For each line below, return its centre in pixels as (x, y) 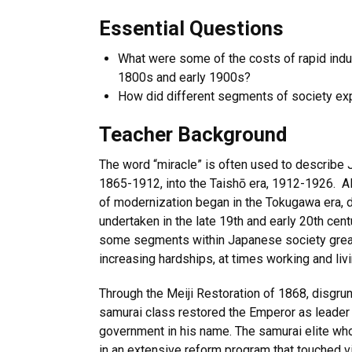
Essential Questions (191, 28)
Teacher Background (193, 134)
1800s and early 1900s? (184, 77)
